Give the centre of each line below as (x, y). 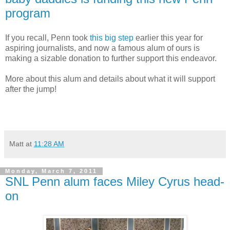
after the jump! (31, 89)
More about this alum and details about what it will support (110, 79)
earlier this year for (168, 37)
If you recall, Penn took (47, 37)
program (28, 13)
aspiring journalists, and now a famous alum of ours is (102, 48)
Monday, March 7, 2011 (51, 171)
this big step (112, 37)
